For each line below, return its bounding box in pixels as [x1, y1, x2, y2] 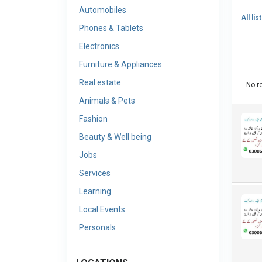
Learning [79, 187, 111, 196]
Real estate [79, 78, 121, 87]
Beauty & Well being [79, 132, 151, 142]
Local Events [79, 205, 125, 214]
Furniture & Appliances [79, 60, 162, 69]
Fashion [79, 114, 108, 123]
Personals [79, 223, 116, 232]
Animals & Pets [79, 96, 135, 105]
